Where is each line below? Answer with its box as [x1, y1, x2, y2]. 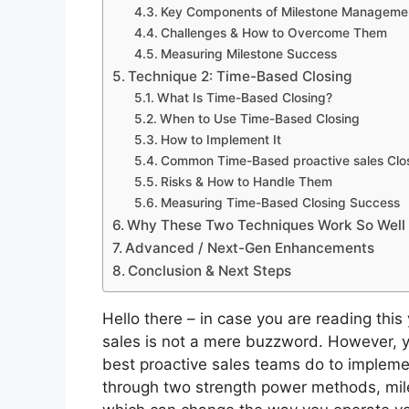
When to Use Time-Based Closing [159, 110, 360, 126]
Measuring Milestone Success [160, 46, 337, 61]
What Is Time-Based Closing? [156, 89, 332, 105]
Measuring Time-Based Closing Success [160, 194, 400, 210]
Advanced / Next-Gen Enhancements [125, 238, 375, 257]
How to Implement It [160, 131, 281, 147]
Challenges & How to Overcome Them [160, 25, 387, 40]
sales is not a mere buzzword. [102, 331, 323, 351]
